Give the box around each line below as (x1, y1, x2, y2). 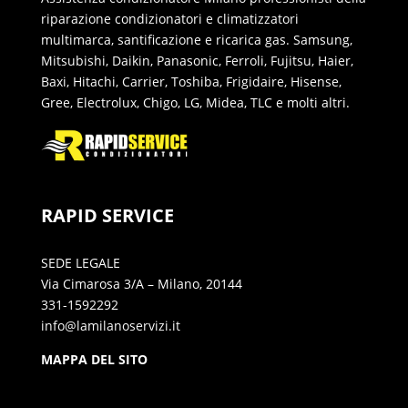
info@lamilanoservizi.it (40, 316, 180, 334)
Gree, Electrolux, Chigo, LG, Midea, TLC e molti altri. (40, 93, 350, 111)
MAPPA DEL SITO (40, 350, 148, 368)
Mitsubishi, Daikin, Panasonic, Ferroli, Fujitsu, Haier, (40, 51, 353, 69)
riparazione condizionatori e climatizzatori (40, 9, 299, 27)
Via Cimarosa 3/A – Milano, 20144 (40, 274, 242, 292)
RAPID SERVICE (40, 202, 174, 228)
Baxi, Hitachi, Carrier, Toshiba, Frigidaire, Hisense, (40, 72, 342, 90)
